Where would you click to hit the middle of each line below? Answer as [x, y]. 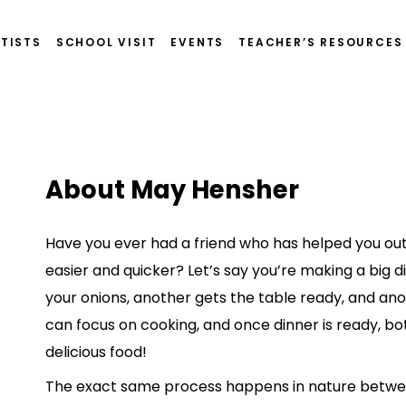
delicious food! [96, 353]
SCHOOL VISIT [106, 42]
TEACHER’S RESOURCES [321, 42]
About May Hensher [172, 190]
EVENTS [198, 42]
